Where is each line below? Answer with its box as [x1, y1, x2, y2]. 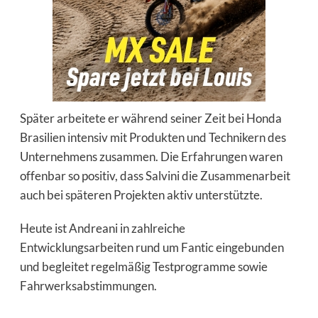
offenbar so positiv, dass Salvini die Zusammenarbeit [19, 168, 290, 183]
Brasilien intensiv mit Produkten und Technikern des [19, 129, 286, 145]
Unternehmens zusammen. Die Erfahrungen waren [19, 148, 283, 164]
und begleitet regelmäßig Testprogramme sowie [19, 258, 268, 274]
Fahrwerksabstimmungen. [19, 278, 157, 293]
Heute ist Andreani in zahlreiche [19, 220, 185, 236]
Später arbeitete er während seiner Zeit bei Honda [19, 110, 282, 126]
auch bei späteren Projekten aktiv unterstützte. [19, 187, 263, 202]
